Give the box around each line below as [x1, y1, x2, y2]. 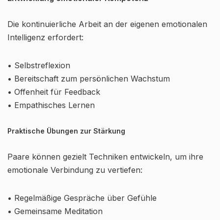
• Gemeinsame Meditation [7, 206, 103, 216]
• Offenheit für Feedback [7, 87, 100, 97]
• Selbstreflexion [7, 60, 70, 70]
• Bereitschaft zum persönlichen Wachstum [7, 74, 170, 83]
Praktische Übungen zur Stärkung [7, 127, 125, 135]
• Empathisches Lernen [7, 100, 95, 110]
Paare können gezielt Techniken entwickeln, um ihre [7, 152, 203, 162]
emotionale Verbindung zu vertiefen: [7, 165, 142, 175]
